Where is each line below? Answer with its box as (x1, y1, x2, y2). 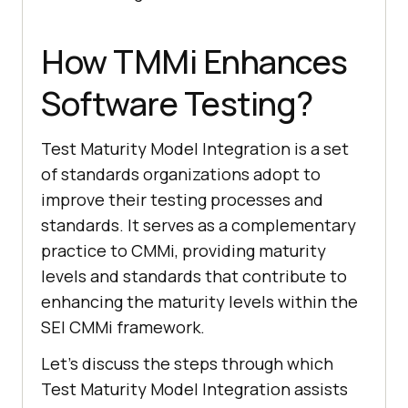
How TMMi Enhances (41, 39, 348, 85)
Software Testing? (41, 81, 313, 127)
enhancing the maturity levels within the (41, 291, 358, 313)
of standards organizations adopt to (41, 163, 321, 186)
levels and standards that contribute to (41, 265, 347, 288)
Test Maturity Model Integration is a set (41, 138, 349, 160)
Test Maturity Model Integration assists (41, 378, 348, 401)
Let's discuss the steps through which (41, 352, 333, 375)
